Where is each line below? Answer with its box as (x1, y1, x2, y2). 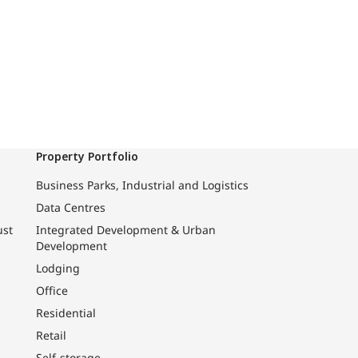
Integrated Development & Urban (35, 222, 216, 238)
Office (35, 283, 68, 299)
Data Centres (35, 200, 105, 216)
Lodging (35, 261, 80, 276)
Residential (35, 305, 96, 321)
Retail (35, 328, 66, 344)
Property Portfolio (35, 149, 138, 165)
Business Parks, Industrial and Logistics (35, 177, 249, 193)
